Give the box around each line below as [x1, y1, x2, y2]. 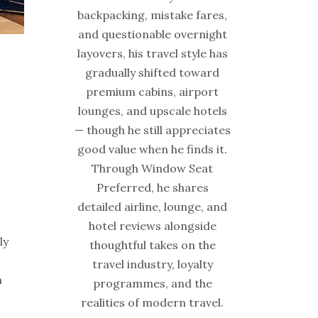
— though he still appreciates [74, 122, 231, 137]
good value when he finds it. [77, 141, 228, 156]
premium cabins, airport [86, 84, 219, 99]
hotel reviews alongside [88, 218, 216, 233]
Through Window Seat [92, 160, 214, 175]
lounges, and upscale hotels [77, 103, 227, 118]
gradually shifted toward [85, 65, 220, 79]
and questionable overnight [77, 26, 227, 41]
